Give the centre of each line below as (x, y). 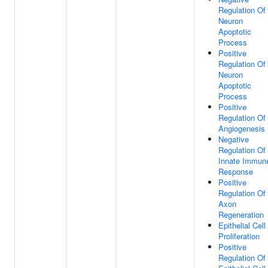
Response (236, 171)
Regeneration (241, 214)
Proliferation (239, 236)
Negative (234, 139)
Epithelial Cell (242, 225)
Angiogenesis (242, 128)
